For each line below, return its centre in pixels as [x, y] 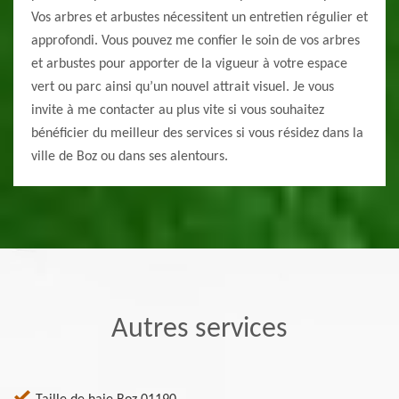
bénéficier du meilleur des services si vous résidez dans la [197, 134]
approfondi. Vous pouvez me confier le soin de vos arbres [195, 41]
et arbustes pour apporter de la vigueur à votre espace [189, 65]
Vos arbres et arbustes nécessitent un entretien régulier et [199, 18]
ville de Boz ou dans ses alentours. [130, 157]
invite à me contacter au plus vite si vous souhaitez [178, 111]
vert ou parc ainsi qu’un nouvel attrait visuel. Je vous [183, 88]
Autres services [199, 330]
